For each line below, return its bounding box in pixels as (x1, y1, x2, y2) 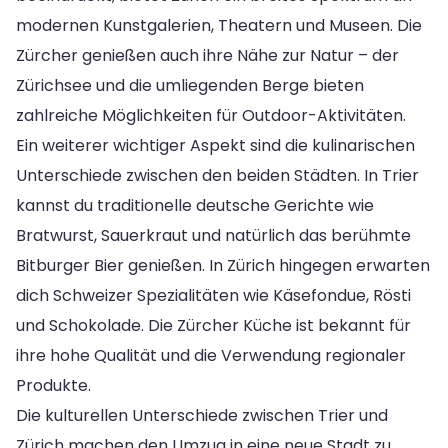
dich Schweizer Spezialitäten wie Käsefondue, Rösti (16, 283, 411, 307)
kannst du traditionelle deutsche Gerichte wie (16, 193, 374, 217)
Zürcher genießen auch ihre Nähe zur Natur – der (16, 43, 399, 67)
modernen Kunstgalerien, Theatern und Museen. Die (16, 13, 422, 37)
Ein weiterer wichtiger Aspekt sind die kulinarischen (16, 133, 415, 157)
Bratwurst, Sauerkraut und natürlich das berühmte (16, 223, 411, 247)
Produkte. (16, 373, 91, 397)
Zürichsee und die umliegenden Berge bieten (16, 73, 364, 97)
